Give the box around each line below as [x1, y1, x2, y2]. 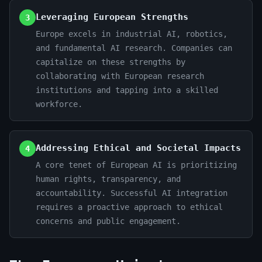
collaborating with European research [36, 71, 204, 81]
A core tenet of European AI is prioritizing [36, 160, 237, 170]
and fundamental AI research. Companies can [36, 43, 232, 53]
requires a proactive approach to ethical [36, 202, 223, 212]
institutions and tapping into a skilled [36, 85, 218, 95]
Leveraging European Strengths [36, 12, 188, 22]
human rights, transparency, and [36, 174, 181, 184]
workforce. [36, 99, 82, 109]
